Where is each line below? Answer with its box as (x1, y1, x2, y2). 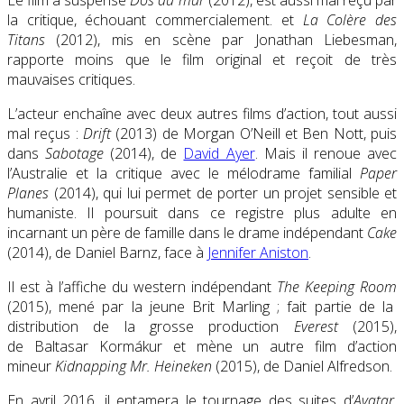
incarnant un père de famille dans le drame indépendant (7, 223, 367, 243)
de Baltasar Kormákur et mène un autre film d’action (7, 336, 397, 357)
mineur (7, 356, 55, 377)
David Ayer (183, 143, 255, 164)
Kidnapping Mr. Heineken (55, 356, 212, 377)
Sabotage (45, 143, 105, 164)
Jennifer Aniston (207, 243, 308, 263)
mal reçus (7, 124, 71, 144)
